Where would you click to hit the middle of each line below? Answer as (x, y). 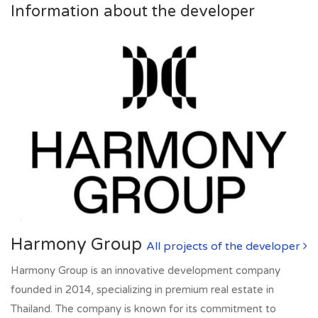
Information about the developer (133, 12)
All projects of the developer (225, 247)
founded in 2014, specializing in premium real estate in (142, 290)
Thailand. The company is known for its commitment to (143, 309)
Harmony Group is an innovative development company (146, 271)
